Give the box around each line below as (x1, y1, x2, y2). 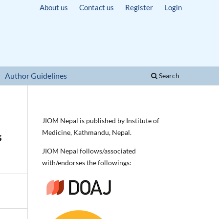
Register (125, 2, 153, 12)
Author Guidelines (5, 70, 67, 80)
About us (39, 2, 68, 12)
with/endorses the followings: (42, 158, 131, 167)
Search (157, 71, 179, 80)
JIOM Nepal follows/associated (42, 146, 136, 155)
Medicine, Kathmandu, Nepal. (42, 128, 131, 136)
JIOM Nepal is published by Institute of (42, 116, 159, 125)
